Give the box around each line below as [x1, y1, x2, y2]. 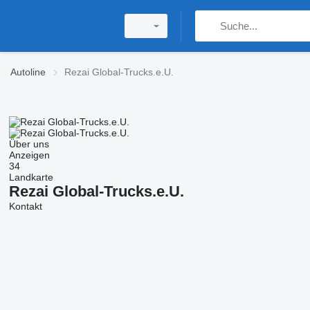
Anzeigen [8, 149, 50, 161]
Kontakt [8, 201, 42, 212]
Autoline [10, 66, 46, 77]
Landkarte [8, 172, 53, 183]
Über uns [8, 138, 49, 149]
